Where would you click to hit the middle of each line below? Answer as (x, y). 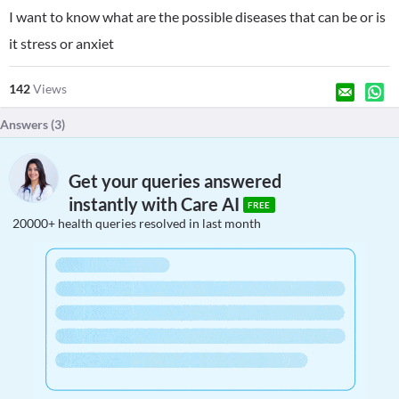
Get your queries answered (175, 181)
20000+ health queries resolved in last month (137, 223)
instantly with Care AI (156, 204)
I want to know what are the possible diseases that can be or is (197, 16)
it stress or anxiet (61, 43)
